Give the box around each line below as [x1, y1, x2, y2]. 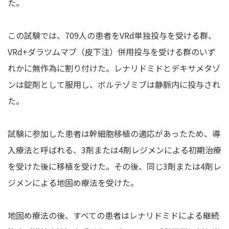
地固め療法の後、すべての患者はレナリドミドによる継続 [8, 209, 219, 221]
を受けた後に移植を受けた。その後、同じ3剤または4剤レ [8, 159, 221, 172]
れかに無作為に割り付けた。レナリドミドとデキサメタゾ [8, 61, 220, 74]
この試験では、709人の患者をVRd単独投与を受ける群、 [8, 29, 216, 41]
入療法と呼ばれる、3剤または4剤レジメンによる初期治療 [8, 143, 221, 156]
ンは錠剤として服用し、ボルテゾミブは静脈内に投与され [8, 78, 220, 90]
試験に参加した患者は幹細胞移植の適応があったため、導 [8, 127, 220, 140]
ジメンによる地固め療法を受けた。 [8, 176, 139, 189]
